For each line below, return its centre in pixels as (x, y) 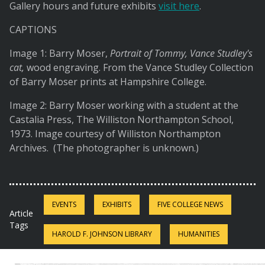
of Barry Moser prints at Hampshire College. (108, 82)
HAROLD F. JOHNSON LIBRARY (102, 234)
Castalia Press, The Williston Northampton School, (122, 120)
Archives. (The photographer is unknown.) (104, 148)
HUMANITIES (199, 234)
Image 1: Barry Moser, (60, 54)
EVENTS (64, 205)
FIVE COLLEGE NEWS (190, 205)
